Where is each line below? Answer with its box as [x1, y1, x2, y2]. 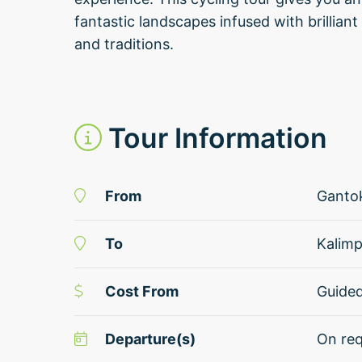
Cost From [104, 283, 179, 300]
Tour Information [107, 121, 327, 154]
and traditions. [74, 36, 174, 53]
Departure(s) [104, 330, 196, 347]
